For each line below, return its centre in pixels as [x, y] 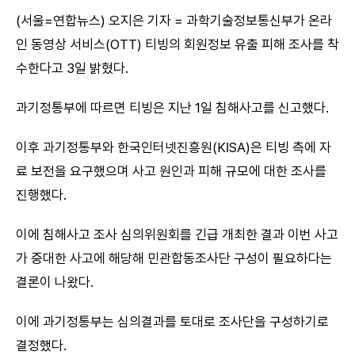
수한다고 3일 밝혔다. [72, 68]
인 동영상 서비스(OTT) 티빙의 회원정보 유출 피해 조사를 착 [177, 44]
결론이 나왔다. [55, 282]
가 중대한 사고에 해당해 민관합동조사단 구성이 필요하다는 [174, 258]
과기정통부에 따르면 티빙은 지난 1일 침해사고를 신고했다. [172, 107]
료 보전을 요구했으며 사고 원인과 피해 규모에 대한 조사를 [171, 171]
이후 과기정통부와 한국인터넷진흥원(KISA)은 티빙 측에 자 [174, 147]
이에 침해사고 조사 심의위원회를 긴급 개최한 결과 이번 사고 [177, 234]
